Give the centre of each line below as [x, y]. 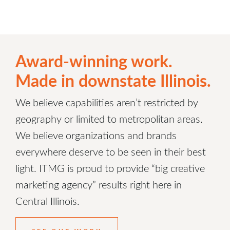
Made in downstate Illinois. [113, 80]
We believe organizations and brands [96, 135]
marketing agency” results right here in [99, 185]
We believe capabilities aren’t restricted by [107, 102]
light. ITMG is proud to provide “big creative [110, 168]
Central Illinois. [48, 201]
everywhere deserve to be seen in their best [111, 152]
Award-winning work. [94, 61]
